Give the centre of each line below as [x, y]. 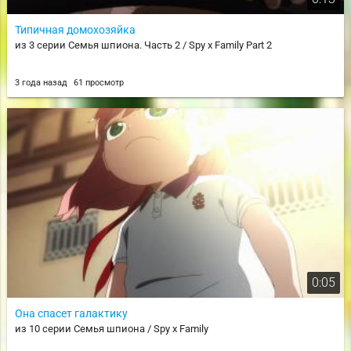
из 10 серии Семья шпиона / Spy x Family [111, 329]
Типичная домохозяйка [75, 30]
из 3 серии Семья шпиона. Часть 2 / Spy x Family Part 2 [143, 45]
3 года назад [42, 83]
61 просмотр [98, 83]
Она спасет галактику [71, 314]
